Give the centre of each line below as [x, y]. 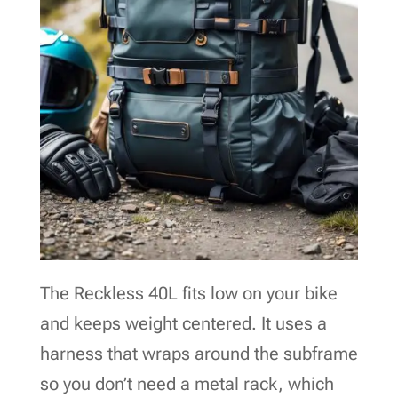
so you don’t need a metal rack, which [187, 383]
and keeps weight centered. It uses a [183, 323]
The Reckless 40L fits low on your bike [188, 293]
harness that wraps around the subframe [199, 353]
